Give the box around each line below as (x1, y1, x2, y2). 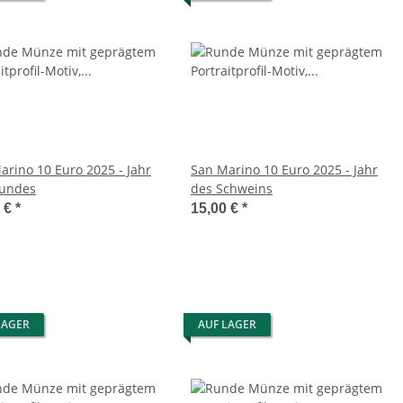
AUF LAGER (198, 317, 256, 333)
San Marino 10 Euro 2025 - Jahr (191, 161, 378, 179)
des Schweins (191, 180, 273, 198)
